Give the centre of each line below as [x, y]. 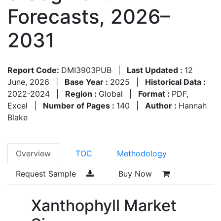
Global [111, 93]
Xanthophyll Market [104, 205]
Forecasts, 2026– [89, 16]
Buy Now [136, 173]
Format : [155, 93]
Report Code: [34, 70]
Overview [33, 153]
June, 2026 [28, 82]
